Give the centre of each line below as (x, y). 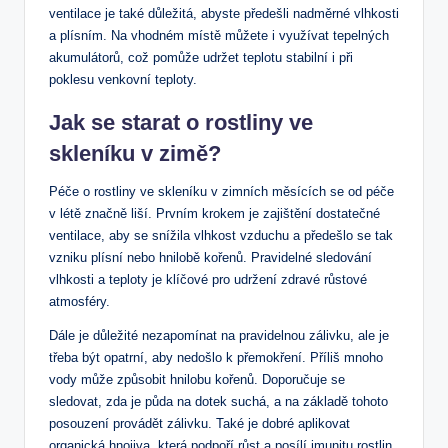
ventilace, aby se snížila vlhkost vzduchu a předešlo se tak (221, 236)
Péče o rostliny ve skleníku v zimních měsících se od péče (221, 192)
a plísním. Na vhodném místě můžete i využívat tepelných (219, 36)
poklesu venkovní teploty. (123, 80)
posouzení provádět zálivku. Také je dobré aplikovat (199, 424)
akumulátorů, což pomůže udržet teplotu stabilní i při (201, 58)
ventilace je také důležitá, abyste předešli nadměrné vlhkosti (224, 14)
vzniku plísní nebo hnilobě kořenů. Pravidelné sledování (210, 258)
